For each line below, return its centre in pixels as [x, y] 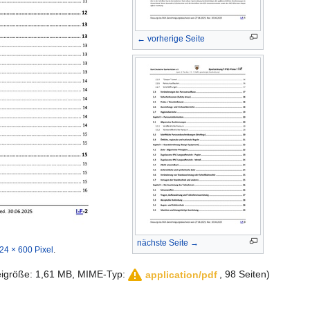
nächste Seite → [168, 243]
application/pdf [181, 275]
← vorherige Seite [171, 39]
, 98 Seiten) [245, 274]
